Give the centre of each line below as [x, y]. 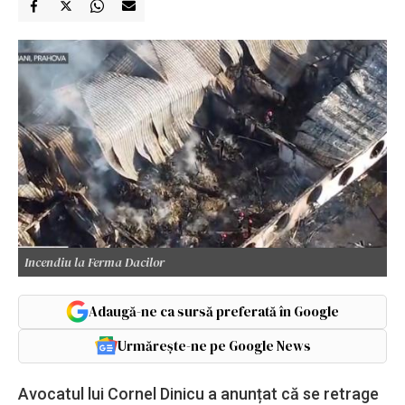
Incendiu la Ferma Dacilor [94, 262]
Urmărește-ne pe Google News [214, 345]
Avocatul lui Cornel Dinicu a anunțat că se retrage [198, 393]
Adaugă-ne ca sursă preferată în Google [214, 311]
